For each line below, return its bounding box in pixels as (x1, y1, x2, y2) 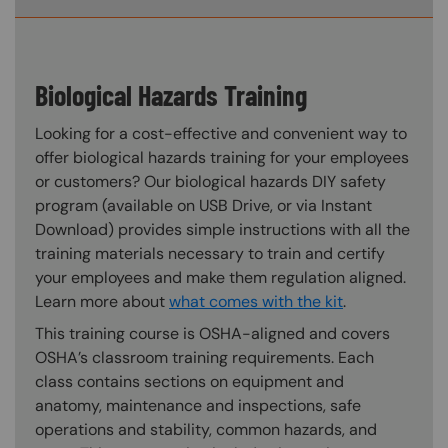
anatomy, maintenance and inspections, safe (35, 394, 361, 416)
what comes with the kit (169, 290, 343, 312)
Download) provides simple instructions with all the (35, 218, 410, 240)
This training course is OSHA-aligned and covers (35, 322, 390, 344)
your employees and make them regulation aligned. (35, 266, 406, 288)
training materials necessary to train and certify (35, 242, 385, 264)
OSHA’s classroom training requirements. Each (35, 346, 374, 368)
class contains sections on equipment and (35, 370, 344, 392)
